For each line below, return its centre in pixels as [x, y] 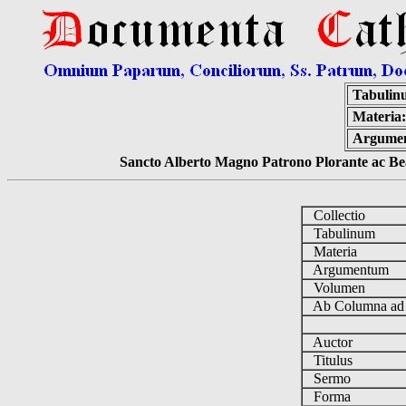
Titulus [331, 360]
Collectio [337, 215]
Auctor [331, 342]
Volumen [337, 288]
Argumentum [349, 270]
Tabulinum [342, 233]
